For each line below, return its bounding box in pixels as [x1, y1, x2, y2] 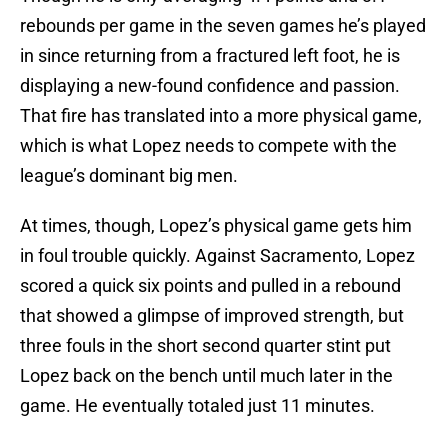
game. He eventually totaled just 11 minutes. [20, 395, 375, 417]
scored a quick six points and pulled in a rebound [20, 275, 401, 297]
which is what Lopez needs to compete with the [20, 135, 397, 157]
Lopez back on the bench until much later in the [20, 365, 393, 387]
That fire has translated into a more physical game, [20, 105, 422, 127]
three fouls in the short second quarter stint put [20, 335, 391, 357]
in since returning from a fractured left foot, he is [20, 45, 400, 67]
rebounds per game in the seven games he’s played [20, 15, 426, 37]
